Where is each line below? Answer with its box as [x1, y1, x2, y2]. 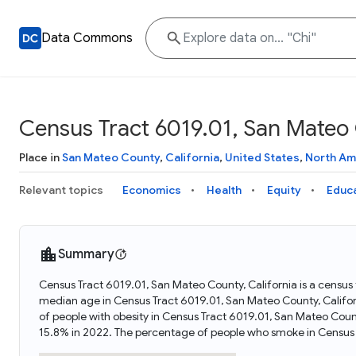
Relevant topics [19, 183, 103, 197]
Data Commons [41, 30, 133, 46]
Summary [58, 246, 114, 262]
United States [225, 150, 300, 164]
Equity [267, 183, 301, 197]
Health [207, 183, 242, 197]
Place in [19, 150, 62, 164]
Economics [122, 183, 181, 197]
